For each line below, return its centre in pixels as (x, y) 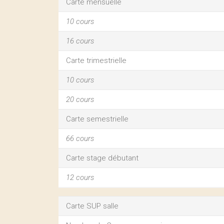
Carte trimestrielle (96, 60)
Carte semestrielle (97, 119)
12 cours (80, 177)
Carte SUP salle (92, 206)
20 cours (80, 99)
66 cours (80, 138)
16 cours (80, 41)
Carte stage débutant (102, 158)
